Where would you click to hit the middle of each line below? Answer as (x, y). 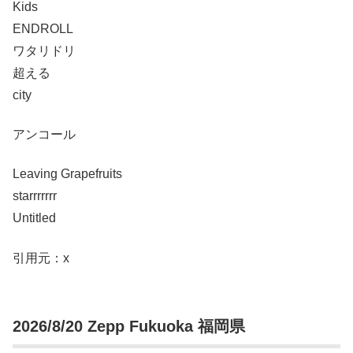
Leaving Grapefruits (67, 174)
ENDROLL (43, 28)
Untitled (34, 218)
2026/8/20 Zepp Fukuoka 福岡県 (129, 327)
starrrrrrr (35, 196)
